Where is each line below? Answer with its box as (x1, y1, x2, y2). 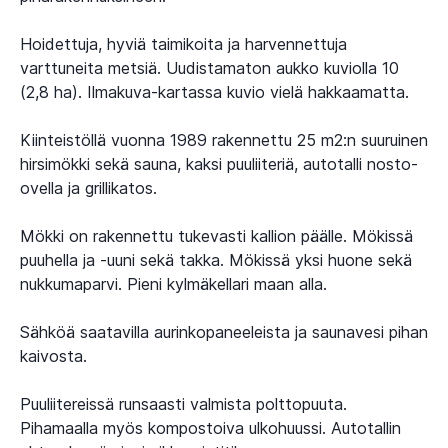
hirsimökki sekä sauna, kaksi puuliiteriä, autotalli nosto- (20, 153, 418, 174)
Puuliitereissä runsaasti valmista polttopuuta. (20, 393, 347, 414)
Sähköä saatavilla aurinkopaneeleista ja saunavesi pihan (20, 321, 428, 342)
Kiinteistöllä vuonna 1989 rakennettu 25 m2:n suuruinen (20, 129, 428, 150)
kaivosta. (20, 345, 87, 366)
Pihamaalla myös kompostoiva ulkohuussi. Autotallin (20, 417, 401, 438)
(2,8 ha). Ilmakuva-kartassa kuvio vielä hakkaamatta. (20, 81, 409, 102)
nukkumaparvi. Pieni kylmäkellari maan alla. (20, 273, 327, 294)
